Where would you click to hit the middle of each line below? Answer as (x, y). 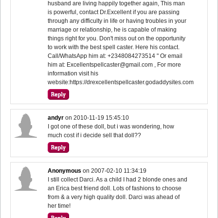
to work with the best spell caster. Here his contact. (114, 47)
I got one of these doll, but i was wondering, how (111, 126)
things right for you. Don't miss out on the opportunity (117, 38)
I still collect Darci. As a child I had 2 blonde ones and (118, 179)
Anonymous (65, 171)
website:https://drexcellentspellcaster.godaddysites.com (121, 82)
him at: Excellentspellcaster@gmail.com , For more (115, 64)
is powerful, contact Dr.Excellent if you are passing (114, 12)
